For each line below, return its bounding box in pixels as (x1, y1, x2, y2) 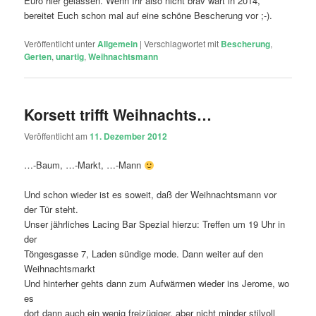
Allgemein (97, 37, 138, 50)
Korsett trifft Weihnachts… (24, 103, 212, 125)
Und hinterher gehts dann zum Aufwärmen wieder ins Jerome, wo (24, 276, 290, 291)
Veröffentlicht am (24, 130, 90, 142)
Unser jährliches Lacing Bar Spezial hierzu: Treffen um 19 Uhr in (24, 217, 286, 231)
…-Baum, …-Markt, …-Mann (24, 158, 145, 172)
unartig (56, 49, 85, 63)
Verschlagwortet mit (144, 37, 219, 49)
